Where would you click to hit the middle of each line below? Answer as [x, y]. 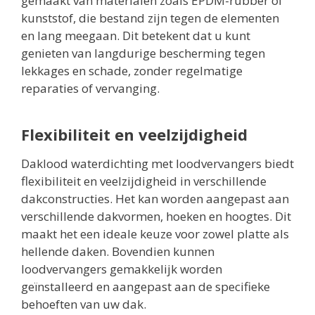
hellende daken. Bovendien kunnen [118, 252]
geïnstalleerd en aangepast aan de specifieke [146, 287]
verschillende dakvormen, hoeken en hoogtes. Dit [156, 217]
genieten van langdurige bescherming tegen [143, 53]
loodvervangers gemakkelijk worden [122, 269]
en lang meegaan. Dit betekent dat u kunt [136, 36]
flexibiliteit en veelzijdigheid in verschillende [144, 181]
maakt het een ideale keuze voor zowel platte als [155, 234]
